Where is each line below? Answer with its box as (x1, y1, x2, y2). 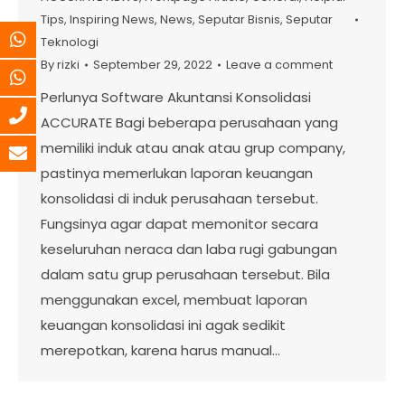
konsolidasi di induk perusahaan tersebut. (41, 189, 318, 209)
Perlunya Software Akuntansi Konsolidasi (41, 88, 311, 108)
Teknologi (41, 33, 99, 52)
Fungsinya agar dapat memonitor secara (41, 214, 318, 234)
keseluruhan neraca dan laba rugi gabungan (41, 240, 337, 259)
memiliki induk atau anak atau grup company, (41, 138, 345, 158)
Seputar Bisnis (198, 11, 280, 29)
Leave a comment (226, 56, 333, 74)
